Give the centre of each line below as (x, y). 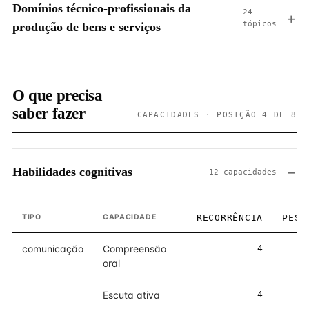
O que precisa (58, 96)
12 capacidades (243, 172)
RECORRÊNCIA (229, 218)
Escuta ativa (131, 295)
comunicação (53, 249)
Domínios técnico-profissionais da (102, 8)
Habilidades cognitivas (72, 171)
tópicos (260, 24)
